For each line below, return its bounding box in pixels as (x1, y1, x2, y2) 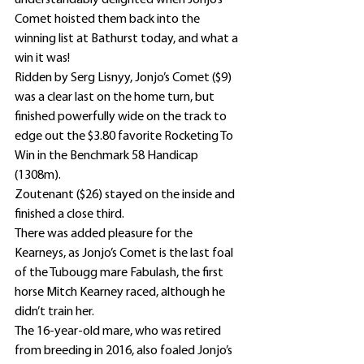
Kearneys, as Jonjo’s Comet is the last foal (15, 247, 236, 261)
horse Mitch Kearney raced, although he (15, 286, 227, 300)
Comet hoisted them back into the (15, 13, 202, 27)
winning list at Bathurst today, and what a (15, 32, 240, 46)
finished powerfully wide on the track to (15, 110, 229, 124)
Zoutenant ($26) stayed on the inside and (15, 188, 237, 202)
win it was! (15, 52, 70, 66)
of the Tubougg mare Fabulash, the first (15, 266, 226, 280)
